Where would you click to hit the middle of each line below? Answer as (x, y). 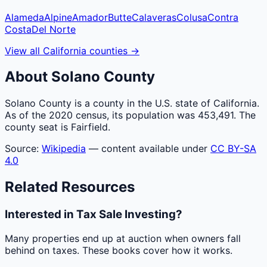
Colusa (192, 17)
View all (24, 50)
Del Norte (54, 29)
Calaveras (154, 17)
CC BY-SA (233, 149)
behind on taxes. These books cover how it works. (119, 250)
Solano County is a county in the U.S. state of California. (132, 103)
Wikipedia (64, 149)
